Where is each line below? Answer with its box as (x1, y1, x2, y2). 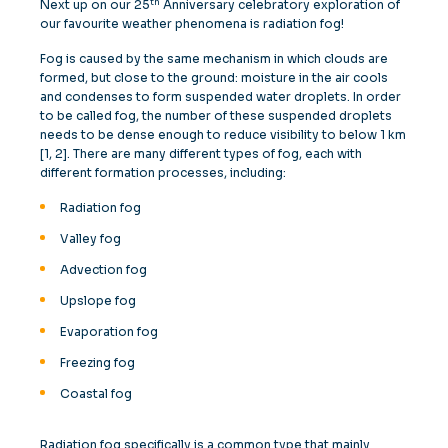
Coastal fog (60, 386, 132, 401)
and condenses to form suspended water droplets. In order (40, 89, 401, 104)
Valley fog (60, 231, 121, 246)
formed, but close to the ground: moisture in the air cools (40, 70, 388, 85)
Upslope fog (60, 293, 136, 308)
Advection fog (60, 262, 147, 277)
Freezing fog (60, 355, 135, 370)
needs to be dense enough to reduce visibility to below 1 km (40, 127, 406, 142)
